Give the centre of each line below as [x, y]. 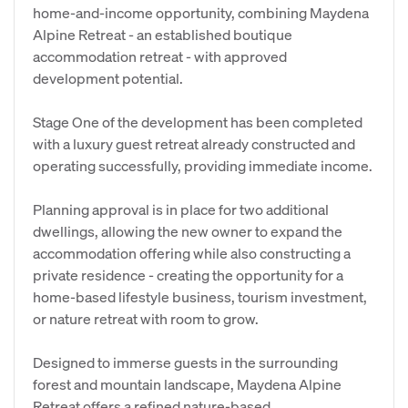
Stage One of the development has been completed [198, 122]
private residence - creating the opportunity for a [188, 275]
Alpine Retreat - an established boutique [163, 34]
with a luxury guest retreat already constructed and [194, 143]
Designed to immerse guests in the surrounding [185, 362]
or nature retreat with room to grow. [146, 318]
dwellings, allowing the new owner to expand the [188, 231]
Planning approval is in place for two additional [181, 209]
